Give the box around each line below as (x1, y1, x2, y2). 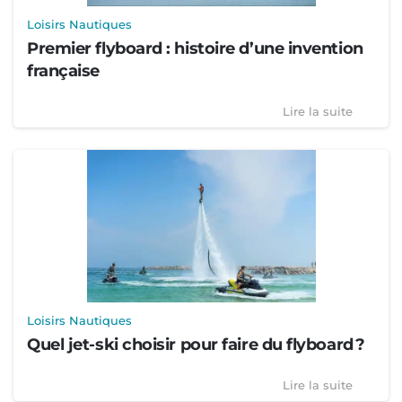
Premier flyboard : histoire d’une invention (27, 39, 363, 59)
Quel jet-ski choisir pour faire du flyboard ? (27, 335, 365, 355)
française (27, 61, 100, 82)
